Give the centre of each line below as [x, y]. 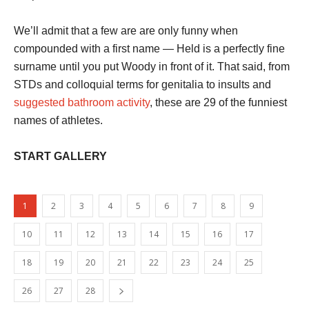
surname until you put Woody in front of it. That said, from [152, 66]
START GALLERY [60, 156]
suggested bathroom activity [82, 102]
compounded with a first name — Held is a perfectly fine [149, 48]
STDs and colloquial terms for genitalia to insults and [142, 84]
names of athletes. [58, 120]
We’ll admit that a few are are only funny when [126, 30]
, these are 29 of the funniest [218, 102]
